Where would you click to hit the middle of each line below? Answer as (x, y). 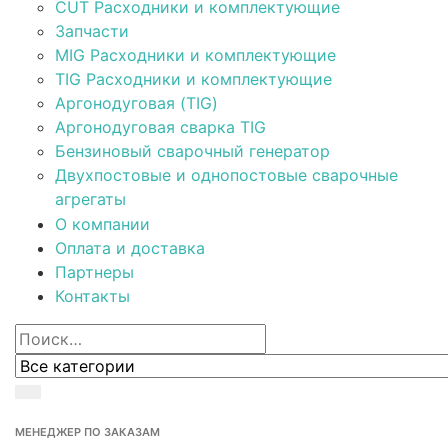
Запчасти (92, 31)
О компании (102, 224)
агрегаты (90, 199)
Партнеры (94, 272)
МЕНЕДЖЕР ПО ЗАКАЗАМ (87, 432)
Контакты (92, 296)
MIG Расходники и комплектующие (195, 55)
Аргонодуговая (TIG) (136, 103)
